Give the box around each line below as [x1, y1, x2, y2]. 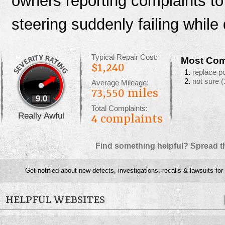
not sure [192, 77, 221, 86]
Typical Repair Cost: [91, 53, 158, 62]
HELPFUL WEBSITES [6, 194, 105, 207]
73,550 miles [91, 87, 158, 101]
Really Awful [18, 110, 64, 121]
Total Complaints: [91, 104, 148, 113]
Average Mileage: [91, 79, 149, 87]
